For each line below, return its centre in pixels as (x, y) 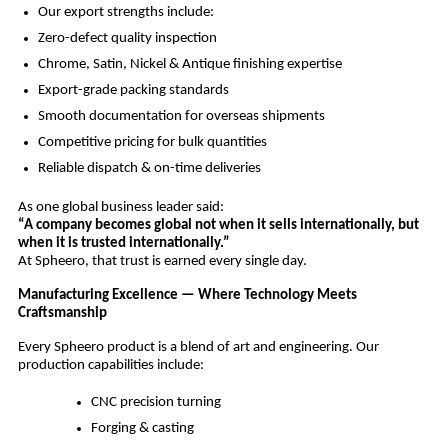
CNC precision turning (156, 403)
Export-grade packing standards (133, 91)
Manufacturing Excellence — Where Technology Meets (187, 296)
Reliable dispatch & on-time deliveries (149, 169)
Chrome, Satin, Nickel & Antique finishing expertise (189, 65)
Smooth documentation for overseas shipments (181, 117)
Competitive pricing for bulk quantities (152, 143)
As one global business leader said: (120, 208)
